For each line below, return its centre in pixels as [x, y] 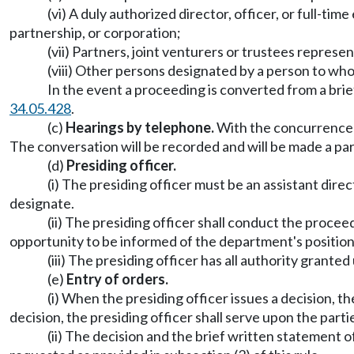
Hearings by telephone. [140, 127]
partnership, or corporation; [95, 32]
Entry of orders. [117, 279]
